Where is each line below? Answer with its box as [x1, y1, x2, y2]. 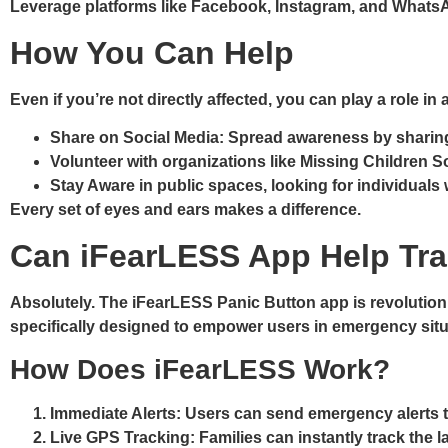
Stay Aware [50, 177, 135, 195]
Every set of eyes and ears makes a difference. [10, 201, 365, 219]
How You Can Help [10, 34, 303, 71]
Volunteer [50, 153, 123, 171]
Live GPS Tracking [50, 428, 190, 446]
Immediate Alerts [50, 404, 176, 422]
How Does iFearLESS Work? [10, 353, 398, 385]
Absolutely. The [10, 293, 132, 311]
